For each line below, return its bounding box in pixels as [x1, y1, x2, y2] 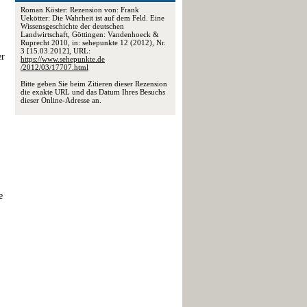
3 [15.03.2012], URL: [21, 47, 90, 55]
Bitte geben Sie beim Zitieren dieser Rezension [21, 79, 167, 88]
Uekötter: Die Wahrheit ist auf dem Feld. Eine [21, 14, 164, 22]
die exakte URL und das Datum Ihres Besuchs [21, 88, 165, 96]
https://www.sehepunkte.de [21, 55, 105, 63]
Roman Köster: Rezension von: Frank [21, 5, 139, 14]
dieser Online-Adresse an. [21, 96, 101, 104]
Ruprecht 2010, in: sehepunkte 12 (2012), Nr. [21, 38, 166, 47]
